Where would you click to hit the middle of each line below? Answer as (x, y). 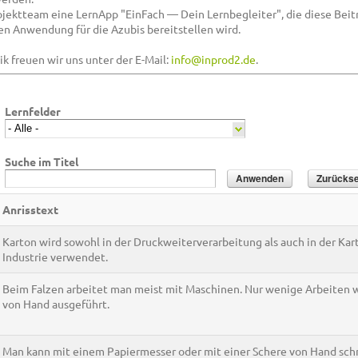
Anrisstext (30, 209)
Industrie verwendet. (55, 256)
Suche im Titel (42, 161)
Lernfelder (33, 111)
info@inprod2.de (213, 60)
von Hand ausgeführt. (56, 303)
